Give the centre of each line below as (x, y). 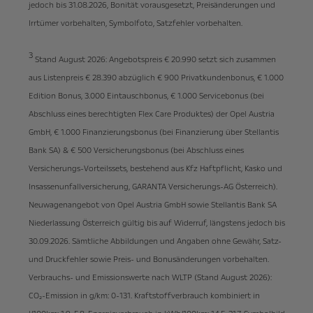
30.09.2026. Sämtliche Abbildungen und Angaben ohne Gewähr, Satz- (155, 242)
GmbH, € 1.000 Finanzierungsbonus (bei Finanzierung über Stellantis (153, 133)
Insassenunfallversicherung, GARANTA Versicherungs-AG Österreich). (153, 187)
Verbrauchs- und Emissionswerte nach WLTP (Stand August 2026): (150, 278)
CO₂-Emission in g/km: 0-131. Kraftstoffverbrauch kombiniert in (144, 296)
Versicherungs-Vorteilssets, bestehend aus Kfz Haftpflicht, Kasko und (155, 169)
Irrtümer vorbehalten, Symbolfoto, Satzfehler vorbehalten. (135, 24)
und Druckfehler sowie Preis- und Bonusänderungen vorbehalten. (148, 260)
